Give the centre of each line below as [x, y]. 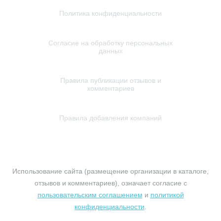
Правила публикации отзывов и [110, 80]
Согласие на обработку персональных [110, 43]
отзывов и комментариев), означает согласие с [110, 183]
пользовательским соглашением [90, 195]
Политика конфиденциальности [110, 13]
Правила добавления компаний [110, 118]
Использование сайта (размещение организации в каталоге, [110, 171]
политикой [167, 195]
